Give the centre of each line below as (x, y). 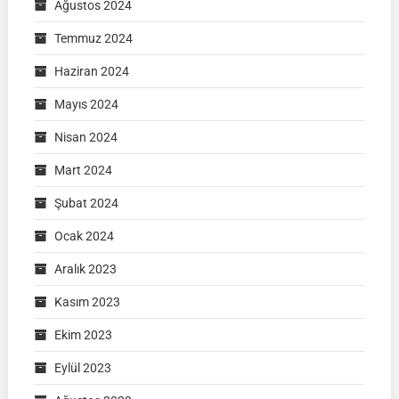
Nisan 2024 (85, 137)
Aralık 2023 (85, 269)
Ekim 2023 (83, 334)
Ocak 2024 (84, 236)
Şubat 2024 (86, 203)
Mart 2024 (83, 170)
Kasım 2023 (87, 301)
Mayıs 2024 (86, 104)
